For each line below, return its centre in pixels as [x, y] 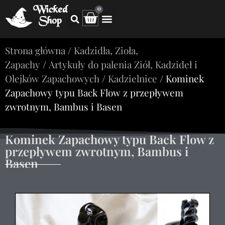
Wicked [50, 10]
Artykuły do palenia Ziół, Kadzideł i [123, 64]
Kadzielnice [133, 78]
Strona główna [35, 50]
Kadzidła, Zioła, [106, 50]
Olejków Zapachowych [52, 78]
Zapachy [23, 64]
